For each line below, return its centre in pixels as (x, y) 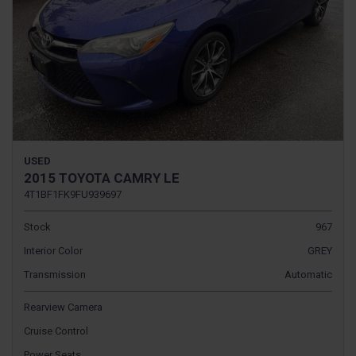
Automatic (308, 274)
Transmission (55, 274)
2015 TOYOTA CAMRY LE (102, 178)
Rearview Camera (63, 307)
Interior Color (53, 250)
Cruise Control (56, 331)
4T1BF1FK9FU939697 (73, 194)
